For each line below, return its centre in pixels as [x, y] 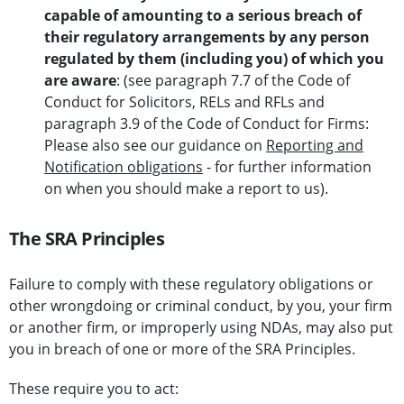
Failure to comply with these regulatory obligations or [191, 285]
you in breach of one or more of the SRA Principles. [182, 349]
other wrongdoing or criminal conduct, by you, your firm [201, 306]
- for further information [287, 167]
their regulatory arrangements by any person [207, 37]
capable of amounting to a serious [167, 16]
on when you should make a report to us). [186, 189]
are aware [80, 81]
